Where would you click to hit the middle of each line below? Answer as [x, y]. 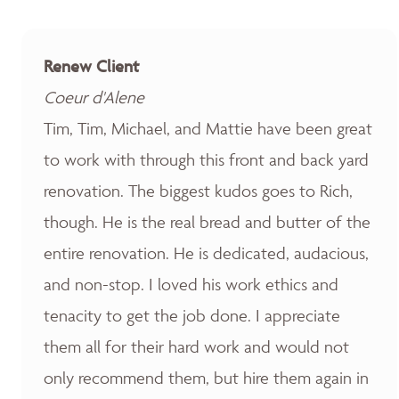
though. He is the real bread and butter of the [207, 222]
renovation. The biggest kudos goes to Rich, [198, 191]
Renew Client [91, 66]
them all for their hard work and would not [196, 346]
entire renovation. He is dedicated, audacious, [206, 253]
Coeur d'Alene [94, 97]
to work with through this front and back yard [206, 159]
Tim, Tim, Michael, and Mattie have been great [208, 128]
